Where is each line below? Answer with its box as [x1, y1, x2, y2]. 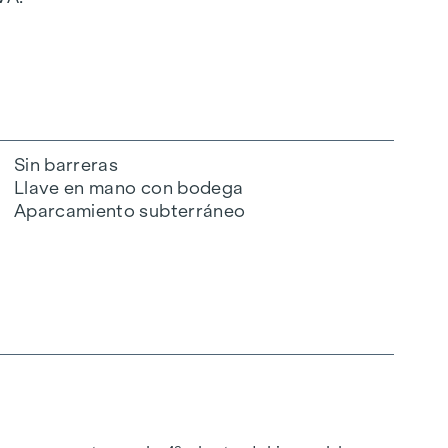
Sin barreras [14, 154, 119, 175]
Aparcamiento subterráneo [14, 200, 246, 221]
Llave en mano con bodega [14, 177, 244, 198]
